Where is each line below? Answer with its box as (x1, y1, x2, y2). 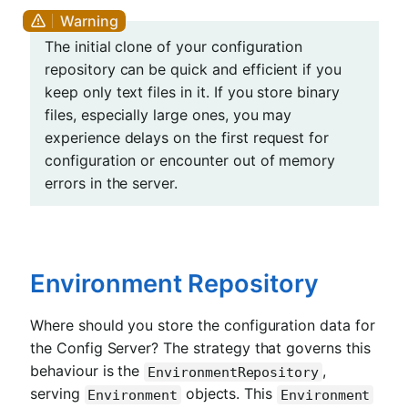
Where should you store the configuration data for (30, 316, 375, 335)
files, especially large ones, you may (45, 105, 292, 124)
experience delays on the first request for (45, 127, 330, 147)
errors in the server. (45, 173, 178, 192)
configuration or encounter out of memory (45, 150, 336, 169)
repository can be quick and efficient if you (45, 59, 342, 78)
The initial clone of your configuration (45, 36, 303, 56)
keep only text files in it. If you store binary (45, 82, 340, 101)
